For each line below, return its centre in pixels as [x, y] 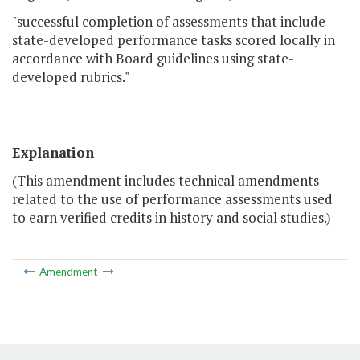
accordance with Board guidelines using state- [153, 59]
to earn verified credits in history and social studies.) [172, 218]
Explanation [53, 153]
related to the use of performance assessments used [172, 199]
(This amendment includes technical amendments [166, 181]
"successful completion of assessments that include [169, 22]
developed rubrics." [71, 77]
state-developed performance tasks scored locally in [174, 40]
